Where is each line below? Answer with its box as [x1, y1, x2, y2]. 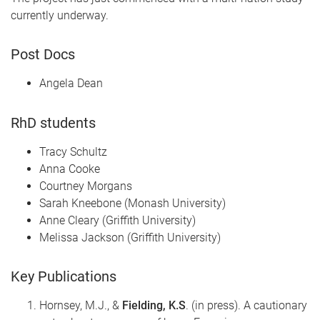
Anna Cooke [39, 161, 100, 176]
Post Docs [11, 46, 75, 64]
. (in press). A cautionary [186, 298, 307, 312]
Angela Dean [39, 76, 103, 91]
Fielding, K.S [122, 298, 186, 312]
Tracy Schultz [39, 144, 107, 159]
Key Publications [11, 267, 116, 285]
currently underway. [11, 8, 109, 22]
